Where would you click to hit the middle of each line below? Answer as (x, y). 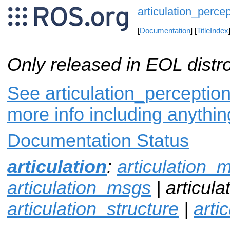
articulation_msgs (79, 188)
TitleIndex (212, 31)
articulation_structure (93, 209)
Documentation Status (98, 140)
